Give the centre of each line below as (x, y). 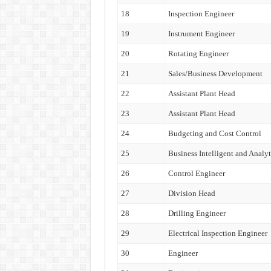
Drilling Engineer (197, 213)
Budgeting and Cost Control (214, 133)
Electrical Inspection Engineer (217, 233)
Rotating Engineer (198, 54)
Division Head (191, 193)
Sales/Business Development (215, 73)
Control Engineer (196, 173)
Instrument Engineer (201, 34)
